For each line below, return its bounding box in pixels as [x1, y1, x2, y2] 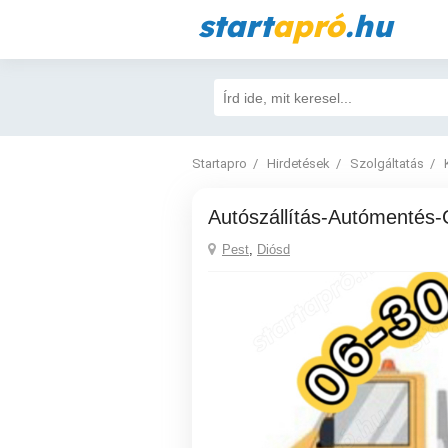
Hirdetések [267, 156, 330, 171]
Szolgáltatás [350, 156, 424, 171]
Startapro [192, 156, 247, 171]
